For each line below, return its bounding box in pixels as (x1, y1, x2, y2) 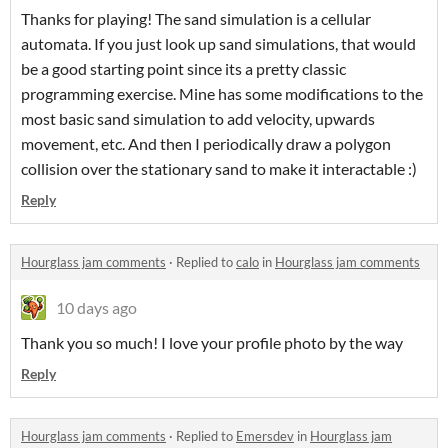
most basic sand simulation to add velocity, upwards (21, 109, 375, 129)
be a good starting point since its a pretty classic (21, 59, 346, 79)
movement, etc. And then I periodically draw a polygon (21, 134, 391, 154)
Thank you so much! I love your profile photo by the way (21, 333, 403, 353)
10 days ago (56, 298, 137, 318)
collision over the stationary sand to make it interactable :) (21, 159, 417, 179)
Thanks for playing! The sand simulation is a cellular (21, 9, 371, 29)
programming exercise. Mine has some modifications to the (21, 84, 423, 104)
